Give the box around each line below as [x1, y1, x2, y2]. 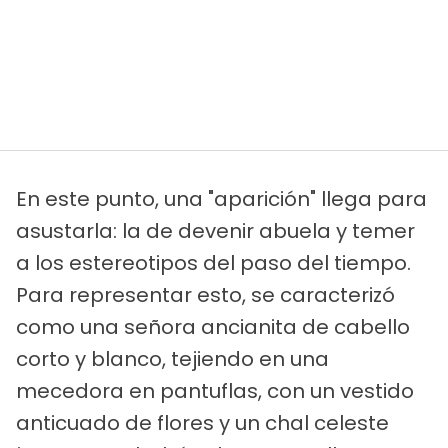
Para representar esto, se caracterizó [16, 280, 395, 309]
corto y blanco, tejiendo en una [16, 344, 329, 373]
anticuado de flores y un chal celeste [16, 408, 389, 437]
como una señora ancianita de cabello [16, 312, 410, 341]
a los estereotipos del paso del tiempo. [16, 248, 411, 277]
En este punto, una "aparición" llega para [16, 184, 427, 213]
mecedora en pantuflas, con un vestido [16, 376, 414, 405]
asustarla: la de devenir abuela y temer [16, 216, 415, 245]
